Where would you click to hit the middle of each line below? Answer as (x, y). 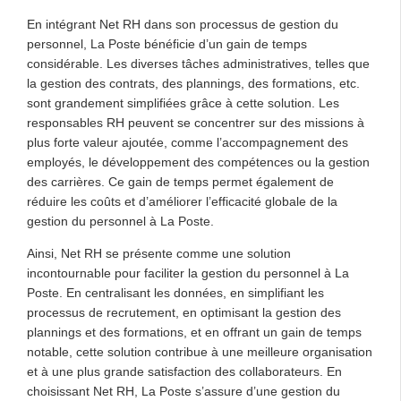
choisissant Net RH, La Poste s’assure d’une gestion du (183, 391)
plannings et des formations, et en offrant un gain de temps (194, 332)
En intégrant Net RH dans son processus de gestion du (183, 24)
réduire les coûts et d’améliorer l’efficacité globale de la (182, 201)
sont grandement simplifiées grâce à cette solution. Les (183, 102)
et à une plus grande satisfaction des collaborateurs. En (184, 371)
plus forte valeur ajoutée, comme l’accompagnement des (188, 142)
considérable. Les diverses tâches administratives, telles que (198, 63)
